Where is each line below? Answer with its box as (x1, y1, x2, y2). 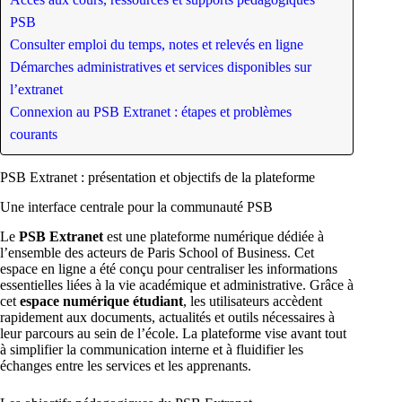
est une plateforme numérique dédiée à (103, 228, 324, 244)
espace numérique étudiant (20, 293, 183, 309)
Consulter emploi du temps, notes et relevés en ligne (10, 37, 303, 53)
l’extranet (10, 82, 63, 98)
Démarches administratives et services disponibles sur (10, 59, 311, 75)
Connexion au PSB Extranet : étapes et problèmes (10, 104, 292, 120)
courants (10, 127, 57, 143)
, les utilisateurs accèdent (183, 293, 322, 309)
